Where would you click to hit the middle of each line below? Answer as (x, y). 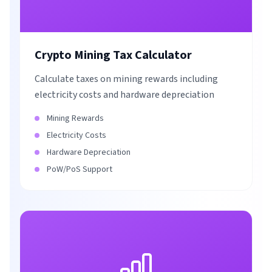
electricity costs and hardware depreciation (124, 95)
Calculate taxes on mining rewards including (126, 79)
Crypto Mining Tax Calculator (113, 55)
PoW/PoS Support (80, 169)
